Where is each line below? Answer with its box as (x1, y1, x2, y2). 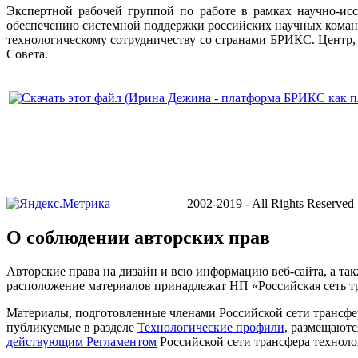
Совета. (6, 46, 48, 61)
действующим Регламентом (6, 334, 157, 348)
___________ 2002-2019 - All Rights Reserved (113, 196, 354, 210)
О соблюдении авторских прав (6, 226, 270, 248)
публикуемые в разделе (6, 320, 137, 334)
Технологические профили (137, 320, 284, 334)
